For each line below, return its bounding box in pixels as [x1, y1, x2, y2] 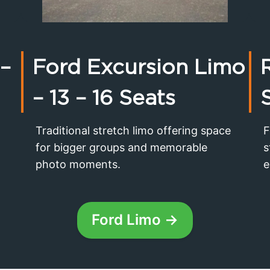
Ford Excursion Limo [32, 54, 245, 80]
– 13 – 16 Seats [32, 85, 175, 110]
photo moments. [35, 158, 121, 171]
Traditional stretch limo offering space [35, 124, 231, 137]
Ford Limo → [92, 211, 179, 229]
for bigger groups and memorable [35, 141, 207, 154]
